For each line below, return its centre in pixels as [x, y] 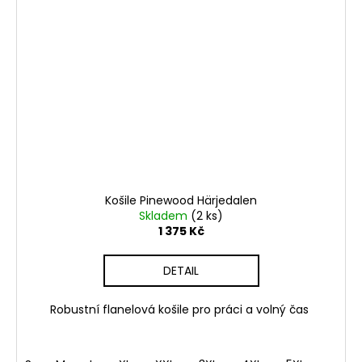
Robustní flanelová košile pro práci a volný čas [181, 309]
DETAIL [181, 270]
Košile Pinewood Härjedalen [181, 200]
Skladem [165, 215]
